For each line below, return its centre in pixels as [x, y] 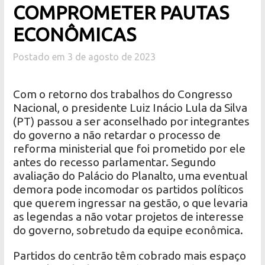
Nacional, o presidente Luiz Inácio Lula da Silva [130, 108]
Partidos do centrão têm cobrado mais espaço [130, 256]
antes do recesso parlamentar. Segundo [115, 162]
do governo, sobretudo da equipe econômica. [128, 230]
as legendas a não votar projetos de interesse [129, 217]
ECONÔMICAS [75, 35]
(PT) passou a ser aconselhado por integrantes [132, 122]
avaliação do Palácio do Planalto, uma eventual [131, 176]
